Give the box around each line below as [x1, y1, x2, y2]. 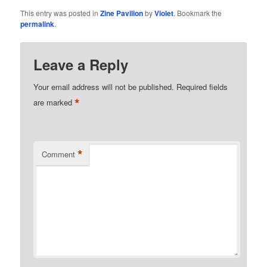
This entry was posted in [20, 8, 101, 18]
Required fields [176, 80, 228, 92]
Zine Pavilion [100, 8, 144, 19]
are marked [33, 96, 75, 108]
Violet [154, 8, 174, 19]
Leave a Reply [33, 54, 129, 74]
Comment [42, 148, 76, 160]
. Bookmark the [173, 8, 222, 18]
